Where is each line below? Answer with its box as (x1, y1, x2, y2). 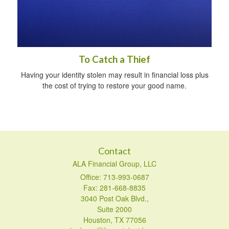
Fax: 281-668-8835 (83, 182, 146, 193)
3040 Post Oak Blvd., (80, 193, 149, 203)
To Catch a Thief (79, 53, 150, 65)
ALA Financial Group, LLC (73, 158, 156, 169)
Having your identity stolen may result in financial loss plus (20, 69, 209, 80)
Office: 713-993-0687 (80, 171, 149, 182)
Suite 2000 (97, 203, 132, 214)
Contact (98, 145, 131, 156)
